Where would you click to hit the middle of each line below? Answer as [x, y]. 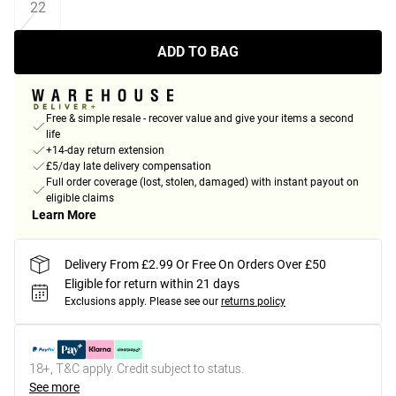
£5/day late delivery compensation [129, 167]
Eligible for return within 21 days [152, 284]
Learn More [64, 215]
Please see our [184, 302]
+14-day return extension [105, 151]
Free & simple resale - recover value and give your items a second [200, 119]
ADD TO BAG [198, 52]
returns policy [253, 302]
